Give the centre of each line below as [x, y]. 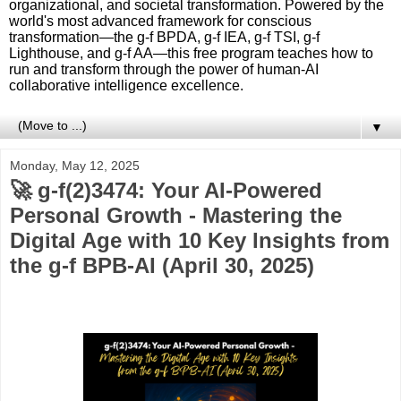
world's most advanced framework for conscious [160, 21]
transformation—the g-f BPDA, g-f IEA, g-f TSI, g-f [164, 37]
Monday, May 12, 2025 [75, 166]
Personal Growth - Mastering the [176, 215]
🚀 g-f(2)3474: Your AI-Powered [166, 190]
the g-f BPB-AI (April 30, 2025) [162, 265]
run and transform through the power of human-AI [164, 69]
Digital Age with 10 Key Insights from [200, 240]
